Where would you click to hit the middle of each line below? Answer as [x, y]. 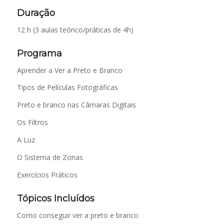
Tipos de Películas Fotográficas [67, 87]
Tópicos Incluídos [55, 198]
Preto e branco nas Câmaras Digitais [76, 105]
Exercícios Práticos [47, 174]
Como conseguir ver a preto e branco [77, 215]
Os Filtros [32, 122]
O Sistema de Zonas [50, 157]
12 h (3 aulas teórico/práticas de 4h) [75, 29]
